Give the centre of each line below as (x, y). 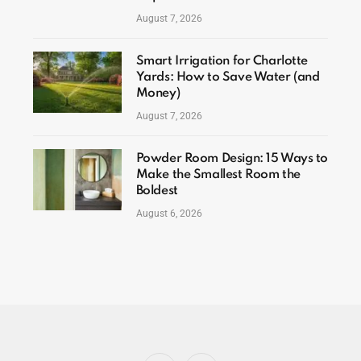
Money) (158, 93)
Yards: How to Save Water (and (228, 77)
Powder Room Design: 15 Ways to (232, 158)
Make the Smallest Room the (218, 174)
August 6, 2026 (169, 213)
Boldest (157, 191)
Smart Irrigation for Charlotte (222, 61)
